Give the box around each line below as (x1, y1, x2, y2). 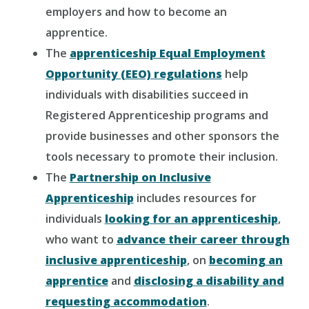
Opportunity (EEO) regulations (45, 66, 222, 81)
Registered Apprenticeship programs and (45, 108, 268, 123)
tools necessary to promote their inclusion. (45, 149, 278, 164)
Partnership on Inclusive (69, 170, 211, 185)
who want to (45, 232, 117, 247)
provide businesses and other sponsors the (45, 128, 279, 143)
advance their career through (116, 232, 290, 247)
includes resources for (133, 190, 257, 206)
